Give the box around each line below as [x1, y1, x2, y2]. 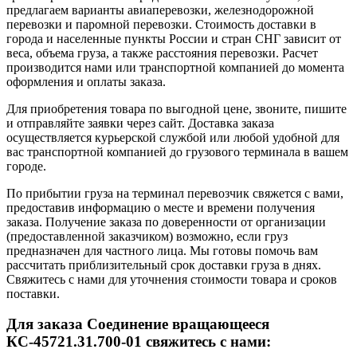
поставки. [6, 286, 60, 300]
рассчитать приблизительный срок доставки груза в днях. [6, 257, 321, 272]
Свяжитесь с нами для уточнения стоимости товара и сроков [6, 272, 337, 286]
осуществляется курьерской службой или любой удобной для [6, 130, 339, 144]
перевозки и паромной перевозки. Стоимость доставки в [6, 17, 316, 31]
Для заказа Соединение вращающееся [6, 316, 269, 333]
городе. [6, 159, 46, 173]
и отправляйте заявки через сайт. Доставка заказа [6, 116, 274, 130]
